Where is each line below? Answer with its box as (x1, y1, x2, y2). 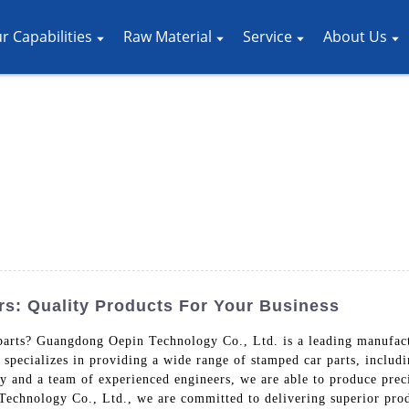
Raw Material (122, 26, 212, 47)
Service (243, 26, 293, 47)
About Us (323, 26, 388, 47)
